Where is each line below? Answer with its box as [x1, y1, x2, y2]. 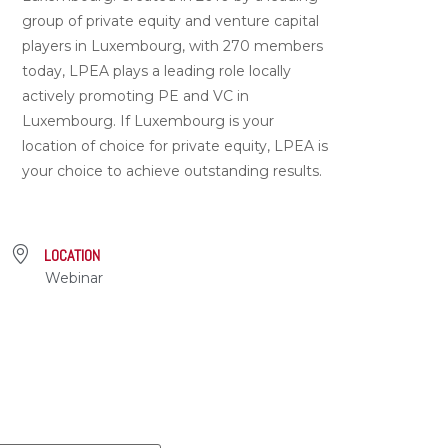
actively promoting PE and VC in [22, 86, 250, 105]
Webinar [45, 269, 104, 288]
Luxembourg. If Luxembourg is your [22, 111, 275, 130]
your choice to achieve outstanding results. [22, 161, 323, 180]
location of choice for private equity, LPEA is [22, 136, 329, 155]
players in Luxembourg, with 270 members [22, 36, 324, 55]
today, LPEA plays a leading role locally [22, 61, 292, 80]
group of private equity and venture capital [22, 11, 320, 30]
